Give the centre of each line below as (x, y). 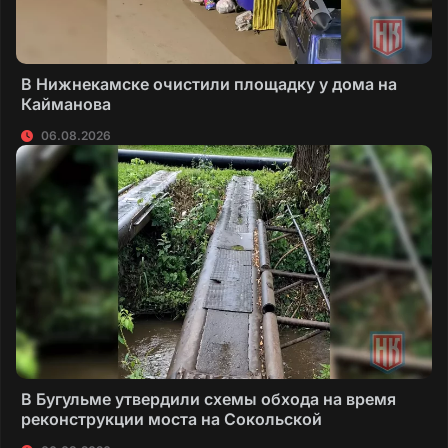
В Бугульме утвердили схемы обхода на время (208, 398)
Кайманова (66, 103)
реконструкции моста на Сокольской (171, 418)
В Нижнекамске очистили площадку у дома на (209, 83)
